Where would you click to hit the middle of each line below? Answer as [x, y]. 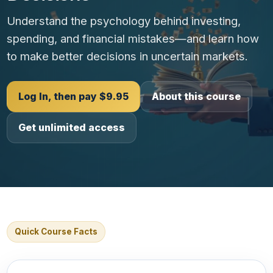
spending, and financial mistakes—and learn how [133, 38]
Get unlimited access [72, 127]
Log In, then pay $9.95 [73, 96]
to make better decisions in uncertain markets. [127, 56]
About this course [196, 96]
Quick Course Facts [56, 231]
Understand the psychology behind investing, [124, 20]
